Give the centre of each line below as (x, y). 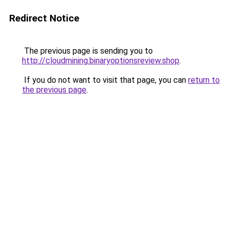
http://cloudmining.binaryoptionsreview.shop (101, 61)
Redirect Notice (44, 18)
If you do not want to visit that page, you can (105, 80)
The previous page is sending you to (87, 51)
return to (204, 80)
